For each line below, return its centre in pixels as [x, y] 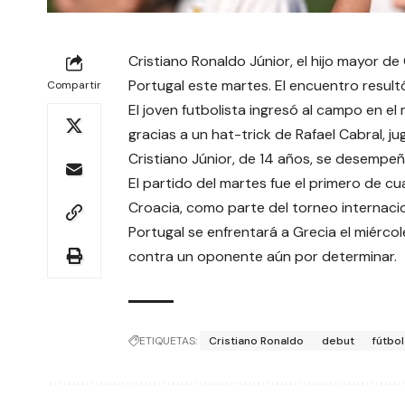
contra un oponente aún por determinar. [263, 256]
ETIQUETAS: [168, 340]
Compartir [74, 85]
